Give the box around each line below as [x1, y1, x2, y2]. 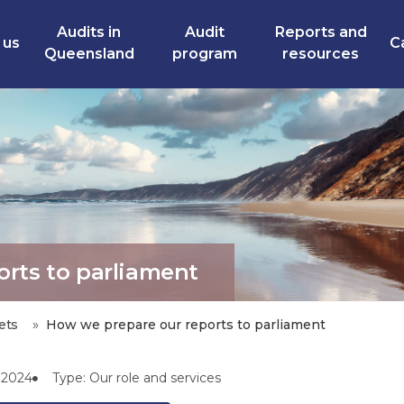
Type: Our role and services [52, 370, 221, 387]
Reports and [274, 23, 367, 41]
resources [282, 45, 360, 62]
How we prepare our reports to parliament [46, 317, 326, 334]
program [172, 45, 238, 62]
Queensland [43, 45, 134, 62]
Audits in [57, 23, 122, 41]
